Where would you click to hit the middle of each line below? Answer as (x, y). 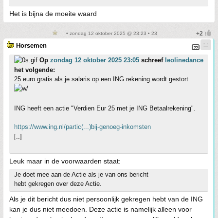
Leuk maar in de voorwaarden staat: (65, 161)
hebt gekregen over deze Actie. (58, 183)
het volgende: (35, 70)
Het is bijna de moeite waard (53, 13)
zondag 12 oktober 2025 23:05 (95, 60)
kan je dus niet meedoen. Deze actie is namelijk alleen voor (100, 209)
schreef (152, 60)
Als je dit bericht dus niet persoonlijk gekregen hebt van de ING (106, 199)
